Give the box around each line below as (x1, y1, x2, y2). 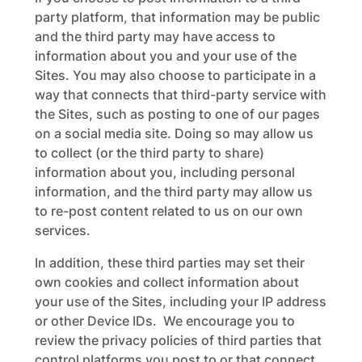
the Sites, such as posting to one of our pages (34, 106, 320, 122)
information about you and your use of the (34, 48, 297, 64)
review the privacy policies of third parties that (34, 332, 322, 348)
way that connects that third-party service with (34, 86, 326, 103)
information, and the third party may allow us (34, 183, 313, 200)
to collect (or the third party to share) (34, 145, 264, 161)
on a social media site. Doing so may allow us (34, 125, 314, 141)
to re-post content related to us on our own (34, 203, 303, 219)
